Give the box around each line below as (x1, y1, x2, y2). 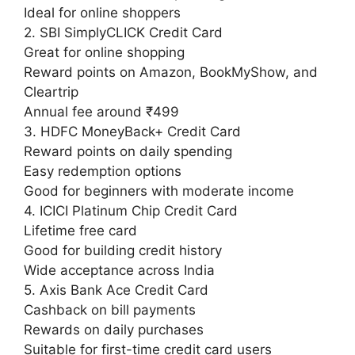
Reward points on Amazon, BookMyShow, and (24, 64, 318, 81)
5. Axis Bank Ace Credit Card (24, 282, 208, 299)
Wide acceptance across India (24, 262, 215, 279)
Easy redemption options (24, 163, 181, 180)
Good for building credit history (24, 242, 222, 259)
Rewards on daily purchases (24, 322, 204, 338)
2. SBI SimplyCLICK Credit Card (24, 25, 223, 41)
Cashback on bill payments (24, 302, 196, 319)
